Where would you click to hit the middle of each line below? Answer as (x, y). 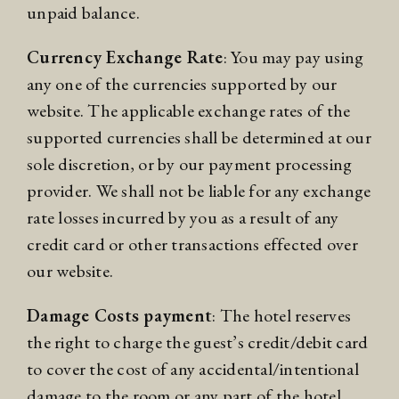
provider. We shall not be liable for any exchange (199, 191)
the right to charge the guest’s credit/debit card (198, 342)
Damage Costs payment (119, 316)
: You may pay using (293, 57)
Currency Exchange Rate (125, 57)
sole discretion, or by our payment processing (190, 164)
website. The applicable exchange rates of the (189, 111)
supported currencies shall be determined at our (199, 138)
